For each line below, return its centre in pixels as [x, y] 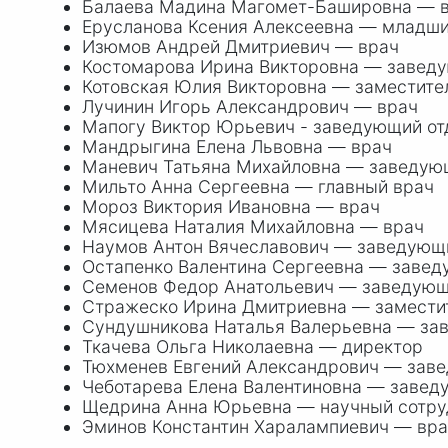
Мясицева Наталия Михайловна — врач [253, 227]
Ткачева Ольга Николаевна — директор [252, 347]
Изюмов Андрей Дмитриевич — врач [240, 47]
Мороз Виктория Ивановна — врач [231, 207]
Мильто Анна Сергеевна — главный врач [258, 187]
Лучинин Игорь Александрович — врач [250, 107]
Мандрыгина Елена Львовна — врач [237, 147]
